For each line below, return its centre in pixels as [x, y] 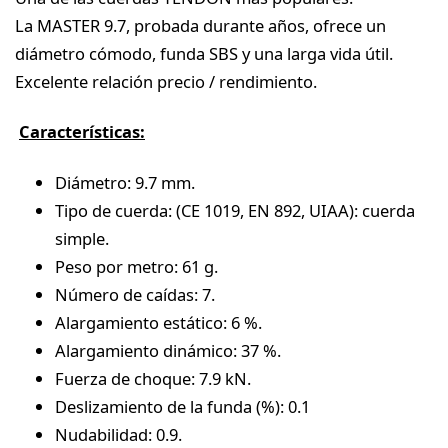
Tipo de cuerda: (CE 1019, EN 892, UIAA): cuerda [235, 210]
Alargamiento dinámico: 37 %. [168, 350]
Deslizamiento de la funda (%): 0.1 [182, 406]
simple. [82, 238]
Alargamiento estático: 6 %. [158, 322]
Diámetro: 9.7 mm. [125, 182]
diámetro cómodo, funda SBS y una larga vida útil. [204, 53]
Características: [82, 131]
